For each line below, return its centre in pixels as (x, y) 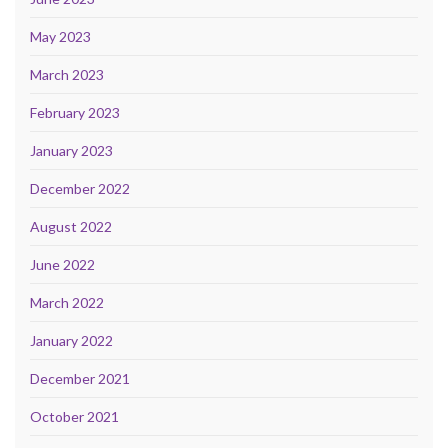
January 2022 (71, 340)
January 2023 (71, 150)
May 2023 (60, 36)
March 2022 (67, 302)
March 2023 (67, 74)
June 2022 (62, 264)
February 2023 (75, 112)
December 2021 (80, 378)
